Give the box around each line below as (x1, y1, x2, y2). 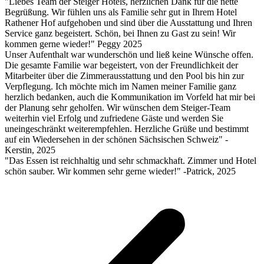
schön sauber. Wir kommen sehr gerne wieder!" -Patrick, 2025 (5, 166, 236, 176)
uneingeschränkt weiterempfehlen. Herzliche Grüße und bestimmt (5, 123, 249, 134)
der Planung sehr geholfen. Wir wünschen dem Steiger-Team (5, 102, 230, 113)
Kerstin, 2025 (5, 144, 55, 155)
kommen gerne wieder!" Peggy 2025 (5, 38, 142, 49)
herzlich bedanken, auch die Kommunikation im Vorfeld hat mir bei (5, 91, 255, 102)
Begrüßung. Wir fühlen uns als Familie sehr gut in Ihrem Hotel (5, 6, 237, 17)
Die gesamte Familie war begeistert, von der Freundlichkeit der (5, 60, 238, 70)
